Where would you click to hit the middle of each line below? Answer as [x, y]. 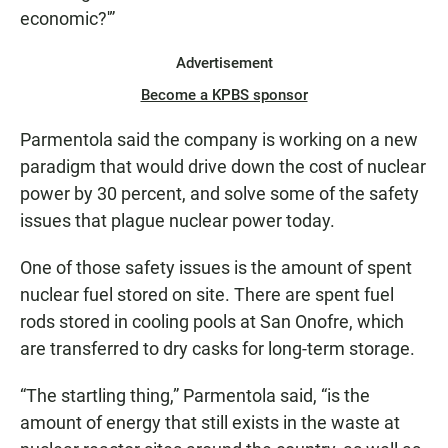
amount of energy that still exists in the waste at [210, 422]
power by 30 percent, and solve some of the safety [219, 193]
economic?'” [67, 18]
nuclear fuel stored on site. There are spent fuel [207, 294]
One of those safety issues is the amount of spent [216, 267]
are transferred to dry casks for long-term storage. [217, 348]
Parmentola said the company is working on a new [219, 139]
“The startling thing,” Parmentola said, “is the [195, 395]
